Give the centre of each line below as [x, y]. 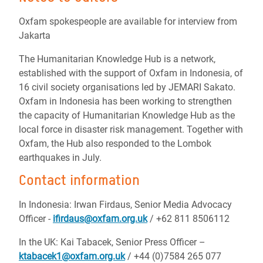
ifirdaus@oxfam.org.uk [100, 219]
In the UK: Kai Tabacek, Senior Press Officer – [112, 242]
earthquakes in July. [60, 158]
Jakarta [35, 36]
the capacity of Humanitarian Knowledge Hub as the [127, 115]
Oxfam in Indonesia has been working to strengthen [125, 101]
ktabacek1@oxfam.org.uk [72, 256]
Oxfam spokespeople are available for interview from [128, 21]
